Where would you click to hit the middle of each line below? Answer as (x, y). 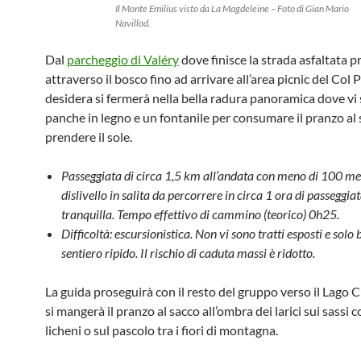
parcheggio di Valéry (123, 59)
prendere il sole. (89, 137)
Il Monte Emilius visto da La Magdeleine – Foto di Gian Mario (232, 8)
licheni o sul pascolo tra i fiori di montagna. (162, 330)
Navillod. (133, 23)
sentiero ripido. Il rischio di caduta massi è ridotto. (188, 253)
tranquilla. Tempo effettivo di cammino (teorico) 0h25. (200, 214)
